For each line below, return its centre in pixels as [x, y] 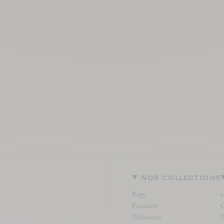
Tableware [147, 217]
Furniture [145, 205]
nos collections [180, 178]
